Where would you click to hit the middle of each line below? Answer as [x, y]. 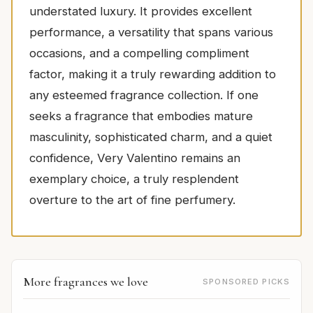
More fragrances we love [86, 282]
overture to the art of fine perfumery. [132, 200]
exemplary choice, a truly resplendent [134, 179]
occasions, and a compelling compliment [139, 53]
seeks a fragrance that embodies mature [141, 116]
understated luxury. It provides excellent [141, 12]
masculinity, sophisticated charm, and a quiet [151, 137]
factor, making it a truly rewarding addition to [153, 74]
